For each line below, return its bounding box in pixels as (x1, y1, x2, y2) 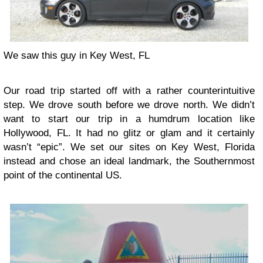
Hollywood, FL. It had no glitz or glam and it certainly (4, 127, 255, 139)
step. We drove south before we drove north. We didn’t (4, 99, 255, 110)
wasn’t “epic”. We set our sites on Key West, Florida (4, 141, 255, 153)
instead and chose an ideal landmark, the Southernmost (4, 155, 255, 167)
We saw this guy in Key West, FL (4, 49, 150, 61)
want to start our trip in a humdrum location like (4, 113, 255, 124)
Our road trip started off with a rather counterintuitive (4, 85, 255, 96)
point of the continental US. (4, 169, 122, 181)
